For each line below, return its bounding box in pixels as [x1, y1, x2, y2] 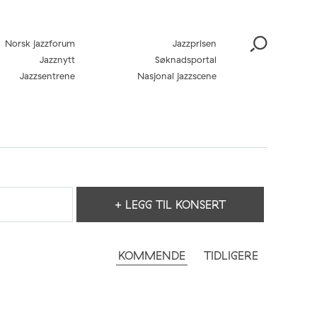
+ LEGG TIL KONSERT [115, 197, 226, 212]
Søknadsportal [155, 54, 217, 65]
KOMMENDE [118, 248, 185, 263]
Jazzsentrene [20, 70, 75, 81]
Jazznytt [40, 54, 75, 65]
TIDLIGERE [204, 248, 258, 263]
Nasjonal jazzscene [137, 70, 217, 81]
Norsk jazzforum [5, 38, 75, 49]
